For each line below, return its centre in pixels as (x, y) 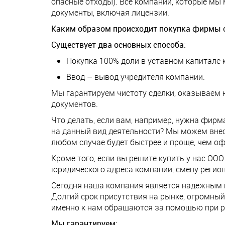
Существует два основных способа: (119, 45)
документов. (75, 104)
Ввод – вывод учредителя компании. (136, 77)
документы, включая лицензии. (110, 13)
